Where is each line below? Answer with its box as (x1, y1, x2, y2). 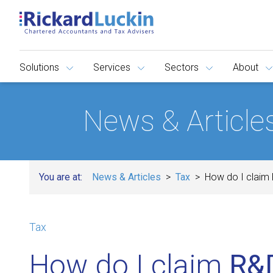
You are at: (39, 171, 82, 183)
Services (93, 62, 130, 73)
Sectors (165, 62, 199, 73)
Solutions (19, 62, 59, 73)
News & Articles (92, 171, 161, 183)
